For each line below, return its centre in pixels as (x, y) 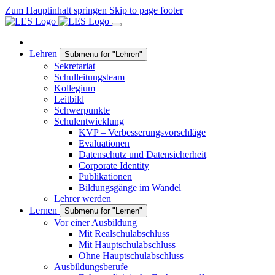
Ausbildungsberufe (91, 267)
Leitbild (69, 99)
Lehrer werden (83, 199)
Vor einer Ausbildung (95, 223)
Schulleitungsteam (89, 77)
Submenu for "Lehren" (103, 54)
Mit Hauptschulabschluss (127, 245)
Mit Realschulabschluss (124, 234)
